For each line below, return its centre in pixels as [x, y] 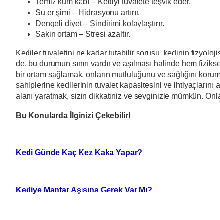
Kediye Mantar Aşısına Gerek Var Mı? [84, 190]
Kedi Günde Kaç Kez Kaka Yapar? [79, 152]
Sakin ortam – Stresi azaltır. [83, 34]
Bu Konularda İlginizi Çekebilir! [73, 115]
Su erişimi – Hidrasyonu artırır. [88, 13]
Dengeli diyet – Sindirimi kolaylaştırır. [100, 24]
